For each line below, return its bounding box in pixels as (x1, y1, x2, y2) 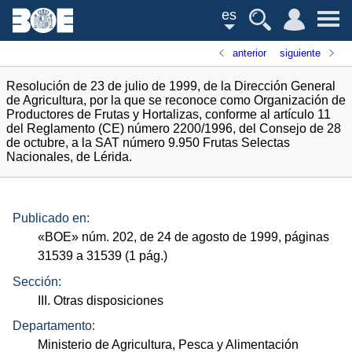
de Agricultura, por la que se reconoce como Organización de (6, 93, 346, 107)
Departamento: (13, 319, 95, 333)
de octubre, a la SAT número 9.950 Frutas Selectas (6, 136, 290, 149)
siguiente (279, 47, 321, 59)
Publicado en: (13, 211, 90, 225)
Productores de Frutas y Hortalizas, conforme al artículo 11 (6, 108, 331, 121)
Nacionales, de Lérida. (6, 150, 132, 163)
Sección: (13, 274, 61, 288)
